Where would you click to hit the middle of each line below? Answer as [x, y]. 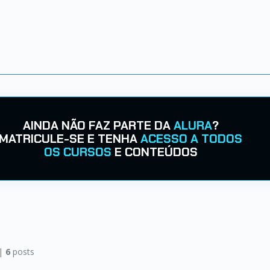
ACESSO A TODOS [191, 139]
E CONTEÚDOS [154, 152]
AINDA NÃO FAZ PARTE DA [98, 125]
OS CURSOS [77, 152]
